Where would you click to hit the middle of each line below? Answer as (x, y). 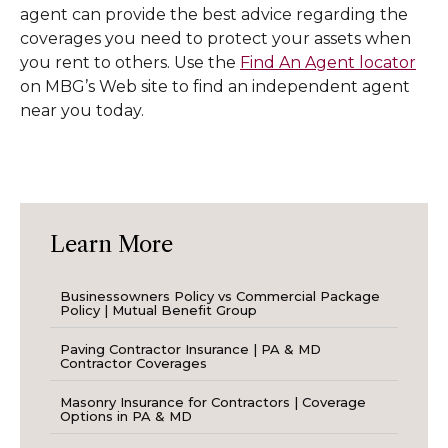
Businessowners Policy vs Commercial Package (220, 296)
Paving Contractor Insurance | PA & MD (190, 349)
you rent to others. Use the (130, 62)
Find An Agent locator (328, 62)
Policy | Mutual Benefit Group (158, 310)
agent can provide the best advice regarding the (214, 14)
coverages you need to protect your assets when (215, 38)
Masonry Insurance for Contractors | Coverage (213, 402)
